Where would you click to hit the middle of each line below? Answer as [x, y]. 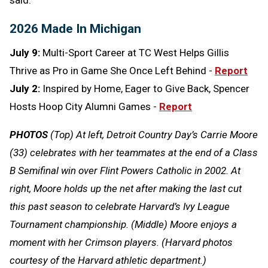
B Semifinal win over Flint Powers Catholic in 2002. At [125, 170]
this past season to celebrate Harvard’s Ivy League [120, 206]
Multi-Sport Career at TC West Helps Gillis [136, 52]
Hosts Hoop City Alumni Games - [84, 106]
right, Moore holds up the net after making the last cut [126, 188]
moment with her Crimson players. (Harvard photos [121, 242]
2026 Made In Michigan [75, 28]
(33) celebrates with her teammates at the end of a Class [134, 152]
